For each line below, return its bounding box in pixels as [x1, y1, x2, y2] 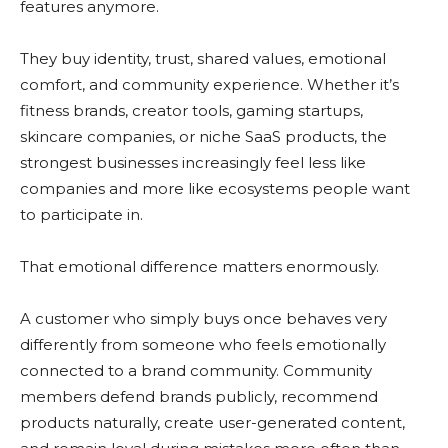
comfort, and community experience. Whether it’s [20, 75, 399, 95]
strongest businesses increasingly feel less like [20, 153, 366, 173]
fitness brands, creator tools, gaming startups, [20, 101, 363, 121]
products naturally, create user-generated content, [20, 413, 405, 433]
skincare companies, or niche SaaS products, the [20, 127, 387, 147]
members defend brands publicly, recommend [20, 387, 378, 407]
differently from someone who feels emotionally [20, 335, 386, 355]
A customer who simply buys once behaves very [20, 309, 387, 329]
